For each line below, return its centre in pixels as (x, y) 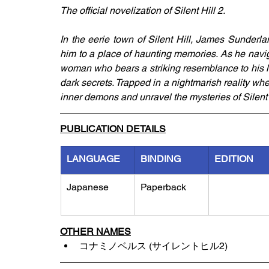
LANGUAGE (93, 159)
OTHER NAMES (95, 231)
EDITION (234, 159)
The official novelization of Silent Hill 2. (143, 11)
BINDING (161, 159)
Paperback (163, 187)
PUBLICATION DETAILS (113, 129)
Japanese (88, 187)
